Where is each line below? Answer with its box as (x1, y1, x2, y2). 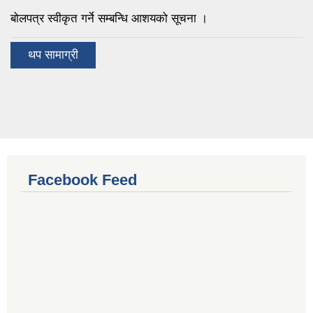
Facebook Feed (28, 171, 137, 189)
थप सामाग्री (28, 48, 78, 62)
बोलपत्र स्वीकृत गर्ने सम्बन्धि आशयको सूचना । (10, 12, 208, 26)
